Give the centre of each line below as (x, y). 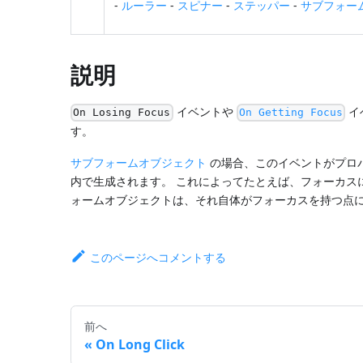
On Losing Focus (122, 113)
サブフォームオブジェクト (139, 162)
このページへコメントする (158, 257)
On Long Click (141, 344)
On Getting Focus (290, 113)
